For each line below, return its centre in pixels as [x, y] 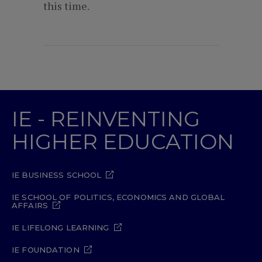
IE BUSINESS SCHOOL [57, 175]
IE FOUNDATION [46, 250]
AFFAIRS [30, 205]
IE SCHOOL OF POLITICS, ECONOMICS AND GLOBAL [118, 197]
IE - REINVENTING [106, 119]
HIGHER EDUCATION [123, 142]
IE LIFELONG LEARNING [61, 227]
